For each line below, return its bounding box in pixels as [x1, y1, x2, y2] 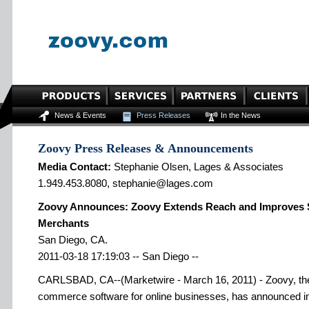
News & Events [54, 111, 106, 119]
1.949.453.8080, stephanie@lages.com [38, 177, 213, 189]
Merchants [38, 217, 89, 229]
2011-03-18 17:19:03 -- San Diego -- [38, 250, 199, 262]
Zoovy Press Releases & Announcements [38, 141, 253, 155]
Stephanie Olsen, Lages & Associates [111, 161, 283, 172]
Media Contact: [38, 161, 111, 172]
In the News [221, 111, 261, 119]
